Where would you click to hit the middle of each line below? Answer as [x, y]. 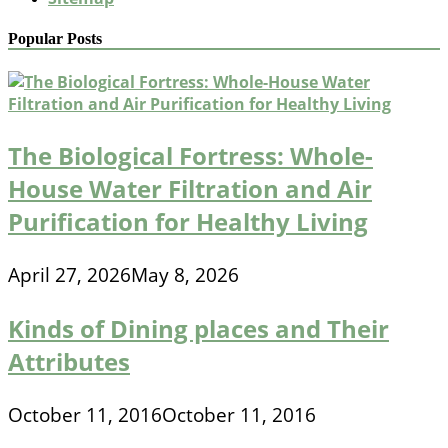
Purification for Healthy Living [188, 222]
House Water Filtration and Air [190, 189]
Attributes [69, 362]
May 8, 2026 [185, 275]
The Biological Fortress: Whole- [190, 156]
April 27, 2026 [69, 275]
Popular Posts [55, 38]
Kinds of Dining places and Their [198, 329]
